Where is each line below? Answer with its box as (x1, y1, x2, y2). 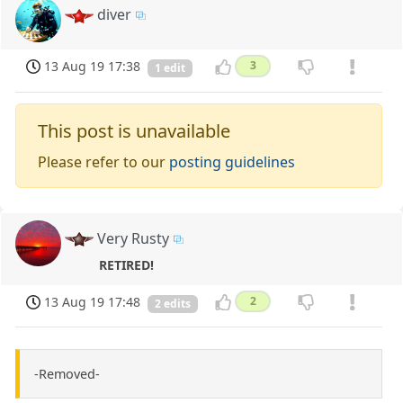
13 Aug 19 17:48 (44, 292, 141, 310)
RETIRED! (99, 255, 155, 273)
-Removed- (34, 364, 100, 382)
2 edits (155, 295, 191, 311)
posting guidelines (169, 151, 296, 172)
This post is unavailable (38, 118, 231, 143)
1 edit (155, 60, 185, 76)
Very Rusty (97, 228, 170, 248)
